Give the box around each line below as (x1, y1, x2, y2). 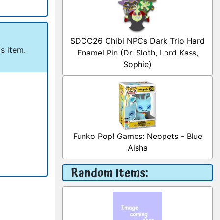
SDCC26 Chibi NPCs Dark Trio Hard (70, 36, 205, 46)
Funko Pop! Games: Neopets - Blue (73, 131, 202, 141)
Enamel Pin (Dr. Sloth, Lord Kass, (77, 48, 198, 57)
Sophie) (123, 59, 152, 69)
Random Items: (71, 164, 148, 183)
